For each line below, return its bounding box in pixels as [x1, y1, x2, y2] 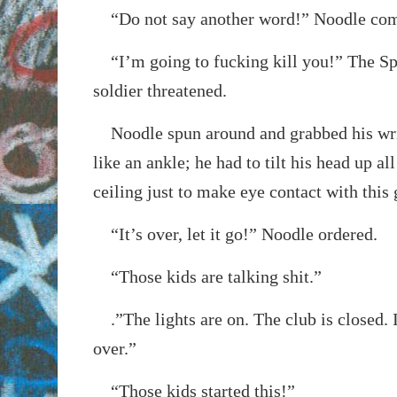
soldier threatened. [92, 80, 227, 100]
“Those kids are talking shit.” [92, 266, 322, 286]
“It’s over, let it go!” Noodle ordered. [92, 223, 378, 244]
